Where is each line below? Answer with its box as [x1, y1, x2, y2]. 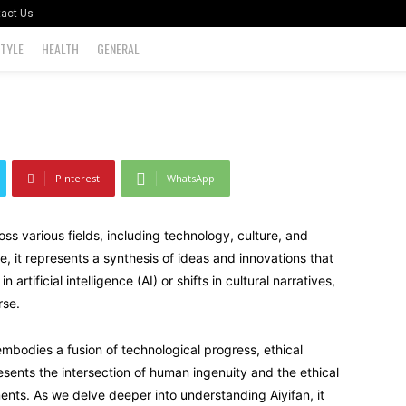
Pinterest [55, 171, 101, 185]
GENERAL [96, 39, 140, 58]
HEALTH [41, 39, 79, 58]
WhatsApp [167, 171, 216, 185]
